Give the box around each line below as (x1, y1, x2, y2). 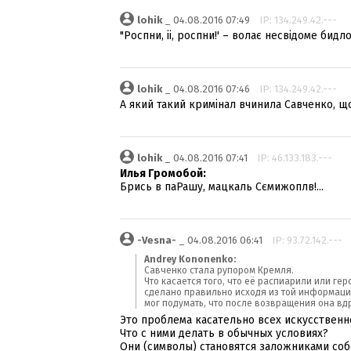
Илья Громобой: (120, 167, 206, 180)
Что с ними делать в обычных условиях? (120, 327, 328, 340)
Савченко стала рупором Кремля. (144, 265, 294, 276)
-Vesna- (137, 234, 179, 246)
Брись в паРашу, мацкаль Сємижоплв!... (120, 180, 324, 194)
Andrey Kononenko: (144, 254, 236, 265)
